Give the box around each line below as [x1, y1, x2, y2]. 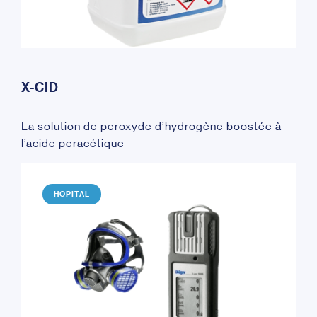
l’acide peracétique [21, 137, 125, 151]
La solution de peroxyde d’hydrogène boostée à [21, 120, 282, 134]
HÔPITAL [54, 189, 90, 199]
